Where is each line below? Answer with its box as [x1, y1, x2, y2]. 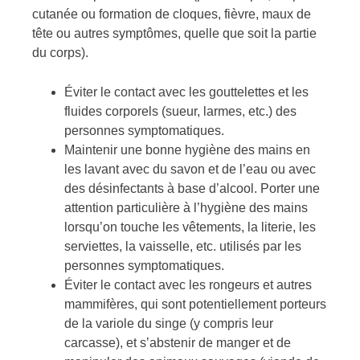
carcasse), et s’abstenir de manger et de [64, 336, 291, 350]
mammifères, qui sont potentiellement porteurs [64, 297, 326, 312]
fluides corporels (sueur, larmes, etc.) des [64, 104, 297, 119]
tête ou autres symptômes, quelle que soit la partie [32, 27, 317, 41]
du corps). [32, 46, 88, 60]
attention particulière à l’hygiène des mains [64, 201, 308, 215]
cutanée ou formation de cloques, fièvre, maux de [32, 7, 311, 22]
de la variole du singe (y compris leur [64, 317, 273, 331]
